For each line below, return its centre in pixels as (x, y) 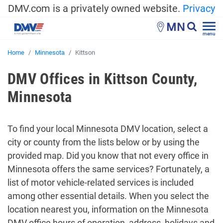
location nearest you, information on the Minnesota (108, 209)
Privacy (199, 8)
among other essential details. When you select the (108, 196)
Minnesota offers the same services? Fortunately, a (109, 169)
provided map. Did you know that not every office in (108, 156)
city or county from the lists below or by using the (104, 142)
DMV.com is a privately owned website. (95, 8)
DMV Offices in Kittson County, (102, 79)
